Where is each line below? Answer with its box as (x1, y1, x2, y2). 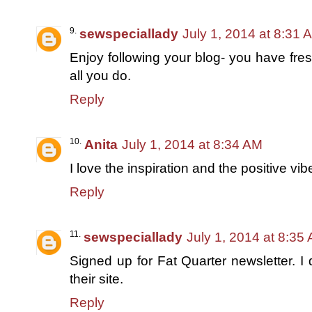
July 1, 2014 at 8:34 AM (122, 136, 263, 152)
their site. (70, 271, 123, 286)
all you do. (70, 68, 131, 83)
